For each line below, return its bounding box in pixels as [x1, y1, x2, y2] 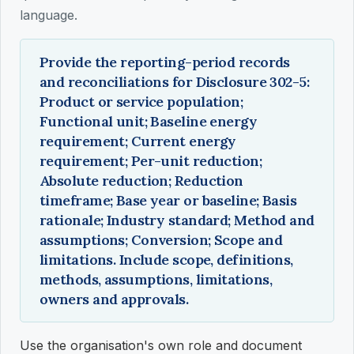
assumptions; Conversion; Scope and [40, 231, 282, 249]
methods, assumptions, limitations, [40, 270, 272, 288]
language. [20, 7, 77, 23]
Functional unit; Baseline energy [40, 112, 258, 130]
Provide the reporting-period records [40, 53, 290, 71]
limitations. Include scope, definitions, [40, 250, 293, 269]
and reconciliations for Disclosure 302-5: [40, 73, 310, 91]
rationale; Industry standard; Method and [40, 211, 314, 229]
